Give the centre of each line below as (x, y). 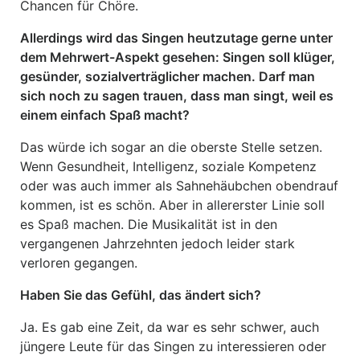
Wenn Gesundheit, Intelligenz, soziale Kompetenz (168, 166)
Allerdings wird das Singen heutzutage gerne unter (176, 38)
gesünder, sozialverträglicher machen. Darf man (168, 76)
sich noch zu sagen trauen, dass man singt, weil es (177, 96)
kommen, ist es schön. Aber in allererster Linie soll (172, 205)
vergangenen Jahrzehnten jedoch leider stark (157, 243)
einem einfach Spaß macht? (105, 115)
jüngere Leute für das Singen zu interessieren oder (173, 346)
